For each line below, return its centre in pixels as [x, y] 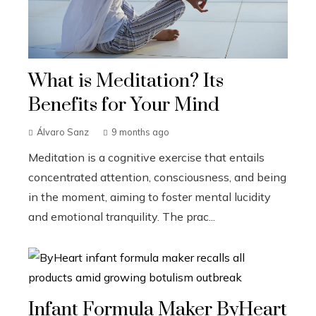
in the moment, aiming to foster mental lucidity [150, 196]
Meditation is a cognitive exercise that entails [146, 157]
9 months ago [140, 132]
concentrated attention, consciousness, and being [157, 177]
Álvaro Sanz [63, 132]
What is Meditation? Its [126, 81]
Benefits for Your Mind [124, 105]
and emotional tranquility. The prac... [122, 216]
